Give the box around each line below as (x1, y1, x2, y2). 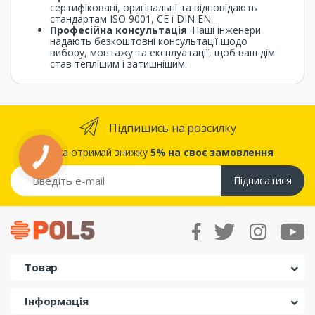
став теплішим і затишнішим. (50, 57, 187, 70)
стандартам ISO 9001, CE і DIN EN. (50, 12, 213, 25)
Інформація (25, 294, 89, 308)
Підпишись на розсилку (109, 120, 236, 136)
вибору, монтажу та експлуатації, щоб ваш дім (50, 46, 275, 59)
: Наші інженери (187, 23, 261, 37)
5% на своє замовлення (150, 146, 274, 159)
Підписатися (233, 174, 292, 187)
